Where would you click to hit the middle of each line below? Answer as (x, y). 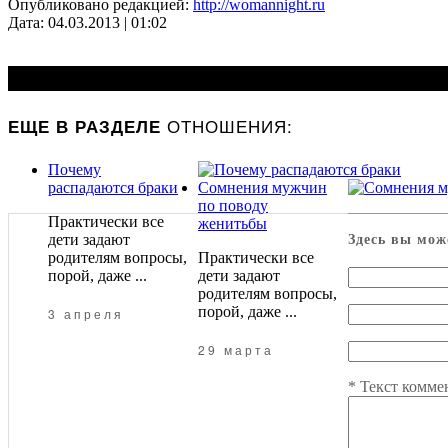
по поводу (233, 205)
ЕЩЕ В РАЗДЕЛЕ (87, 126)
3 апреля (86, 313)
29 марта (236, 349)
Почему (74, 169)
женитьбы (232, 223)
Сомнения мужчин (262, 187)
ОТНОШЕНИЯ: (230, 126)
